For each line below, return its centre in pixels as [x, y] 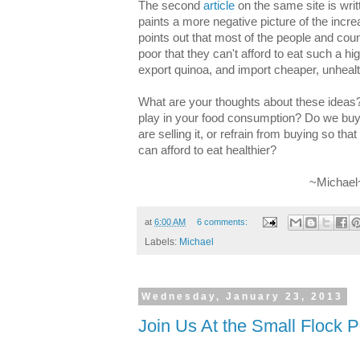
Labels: [162, 242]
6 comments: [223, 221]
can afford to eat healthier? [209, 150]
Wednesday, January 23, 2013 [243, 297]
